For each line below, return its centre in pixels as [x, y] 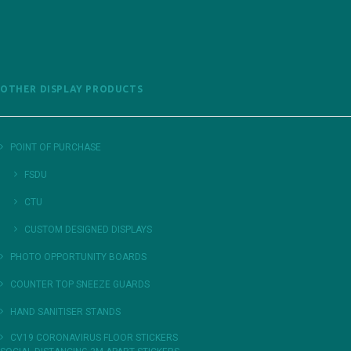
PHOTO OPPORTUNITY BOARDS [78, 257]
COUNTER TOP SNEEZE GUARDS [80, 284]
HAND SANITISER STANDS [65, 312]
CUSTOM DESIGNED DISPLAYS [88, 230]
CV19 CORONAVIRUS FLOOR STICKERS [94, 338]
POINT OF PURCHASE [56, 147]
